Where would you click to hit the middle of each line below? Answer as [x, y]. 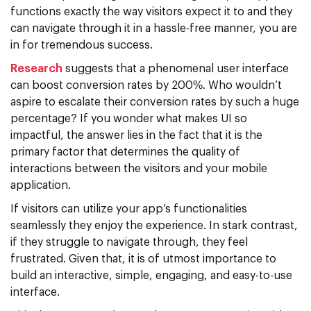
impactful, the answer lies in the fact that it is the [136, 135]
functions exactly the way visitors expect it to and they [151, 11]
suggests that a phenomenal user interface [177, 68]
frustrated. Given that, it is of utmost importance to [143, 259]
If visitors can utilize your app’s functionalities [129, 209]
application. [41, 185]
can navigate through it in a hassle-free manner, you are [154, 28]
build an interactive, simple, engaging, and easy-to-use [151, 275]
